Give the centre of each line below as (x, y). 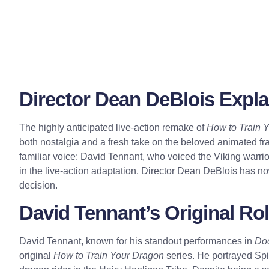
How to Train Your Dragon (109, 256)
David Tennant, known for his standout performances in (137, 241)
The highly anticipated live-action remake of (113, 127)
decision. (38, 185)
